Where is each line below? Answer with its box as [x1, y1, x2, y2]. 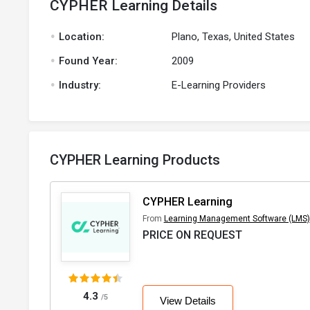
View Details [159, 295, 216, 307]
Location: [56, 30, 104, 44]
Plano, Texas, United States [171, 30, 295, 44]
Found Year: [56, 55, 118, 68]
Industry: [56, 79, 101, 92]
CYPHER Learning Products [50, 152, 220, 169]
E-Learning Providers [171, 79, 266, 92]
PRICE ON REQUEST [142, 228, 242, 242]
